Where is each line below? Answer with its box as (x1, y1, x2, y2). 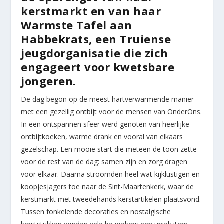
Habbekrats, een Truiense (21, 31, 171, 47)
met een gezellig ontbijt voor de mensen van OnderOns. (21, 107, 202, 117)
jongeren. (21, 73, 76, 89)
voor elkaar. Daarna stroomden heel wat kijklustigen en (21, 169, 200, 179)
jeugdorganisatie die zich (21, 45, 168, 61)
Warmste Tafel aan (21, 17, 132, 33)
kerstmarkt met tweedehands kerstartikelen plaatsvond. (21, 194, 201, 204)
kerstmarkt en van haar (21, 3, 161, 19)
